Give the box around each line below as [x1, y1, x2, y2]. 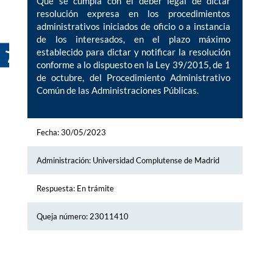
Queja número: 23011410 [37, 211, 129, 222]
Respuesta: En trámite [37, 183, 114, 194]
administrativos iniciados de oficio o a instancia [37, 21, 230, 32]
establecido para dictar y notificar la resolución [37, 46, 230, 58]
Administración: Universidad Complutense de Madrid [37, 155, 219, 166]
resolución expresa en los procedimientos [37, 8, 230, 19]
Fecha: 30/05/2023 [37, 127, 106, 138]
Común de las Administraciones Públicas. [37, 85, 199, 96]
